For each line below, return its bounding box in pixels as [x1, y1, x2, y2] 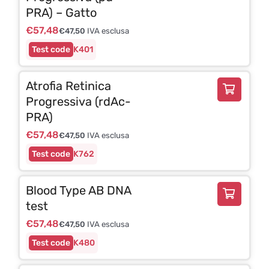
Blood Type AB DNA [25, 183, 131, 198]
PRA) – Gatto [25, 5, 97, 20]
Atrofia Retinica [25, 78, 111, 93]
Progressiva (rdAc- [25, 94, 131, 109]
